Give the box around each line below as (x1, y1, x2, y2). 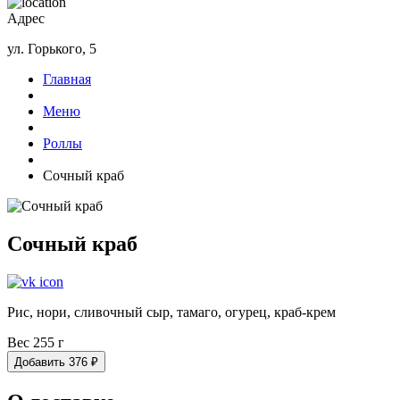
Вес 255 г (7, 334, 64, 350)
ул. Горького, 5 (7, 41, 96, 56)
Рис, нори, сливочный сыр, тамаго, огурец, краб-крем (7, 304, 336, 320)
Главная (43, 71, 91, 87)
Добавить (14, 354, 65, 369)
